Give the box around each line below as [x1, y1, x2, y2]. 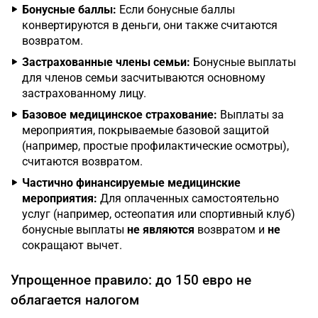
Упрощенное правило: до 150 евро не [11, 272, 251, 288]
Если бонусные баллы [116, 3, 235, 16]
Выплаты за [217, 108, 284, 121]
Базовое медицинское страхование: [22, 108, 217, 121]
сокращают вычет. [22, 238, 122, 252]
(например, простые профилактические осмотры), [22, 139, 289, 153]
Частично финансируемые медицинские [22, 176, 241, 190]
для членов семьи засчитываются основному [22, 71, 265, 84]
